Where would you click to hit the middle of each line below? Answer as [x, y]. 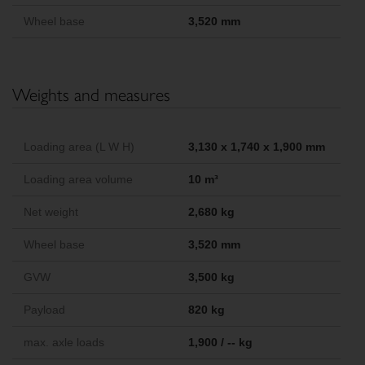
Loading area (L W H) [79, 147]
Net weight [51, 212]
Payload [44, 310]
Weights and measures [91, 94]
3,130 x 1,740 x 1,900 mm [256, 147]
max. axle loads [64, 343]
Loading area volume [78, 180]
